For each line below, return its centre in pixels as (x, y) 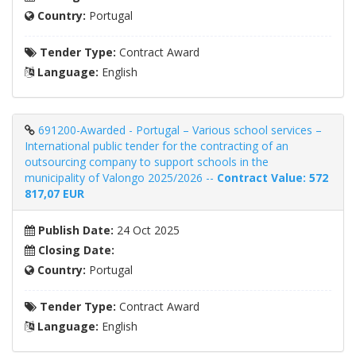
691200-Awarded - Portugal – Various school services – (180, 130)
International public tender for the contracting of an (157, 146)
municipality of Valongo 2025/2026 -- (121, 178)
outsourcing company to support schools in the (147, 162)
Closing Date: (75, 250)
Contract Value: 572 (273, 178)
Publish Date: (74, 230)
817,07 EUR (54, 194)
